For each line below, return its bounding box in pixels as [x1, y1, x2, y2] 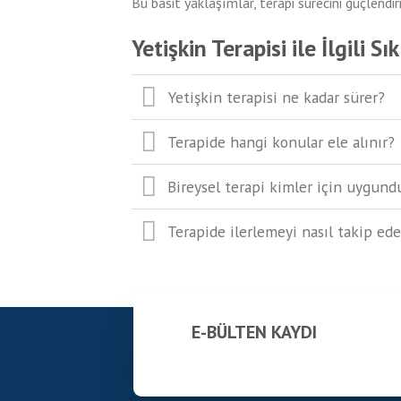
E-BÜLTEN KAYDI [192, 320, 318, 344]
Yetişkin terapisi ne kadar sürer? [167, 86, 386, 107]
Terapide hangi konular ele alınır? [167, 131, 396, 152]
